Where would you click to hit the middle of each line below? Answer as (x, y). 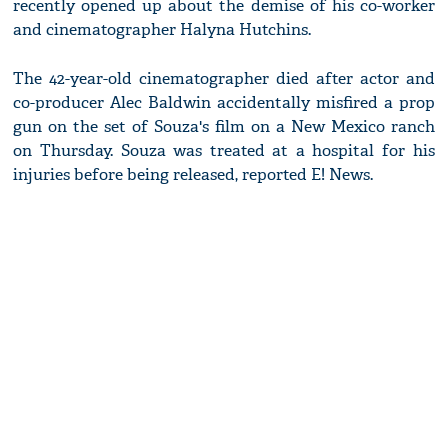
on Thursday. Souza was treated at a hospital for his (224, 151)
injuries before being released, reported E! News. (193, 175)
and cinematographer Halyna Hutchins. (162, 30)
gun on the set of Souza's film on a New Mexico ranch (224, 127)
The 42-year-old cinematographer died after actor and (224, 79)
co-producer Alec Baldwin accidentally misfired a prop (224, 103)
